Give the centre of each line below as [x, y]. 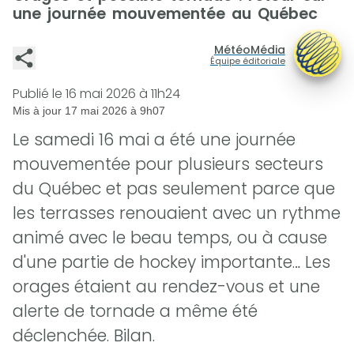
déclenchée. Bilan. [84, 336]
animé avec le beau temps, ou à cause [170, 238]
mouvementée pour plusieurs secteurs [168, 164]
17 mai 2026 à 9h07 [115, 111]
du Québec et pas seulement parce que [174, 189]
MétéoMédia [249, 49]
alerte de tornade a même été [135, 311]
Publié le [39, 94]
